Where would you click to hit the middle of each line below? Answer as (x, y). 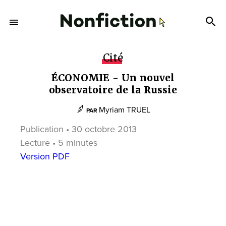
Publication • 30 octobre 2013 (78, 129)
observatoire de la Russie (113, 90)
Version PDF (45, 156)
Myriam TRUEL (124, 110)
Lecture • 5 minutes (59, 143)
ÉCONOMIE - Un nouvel (113, 78)
